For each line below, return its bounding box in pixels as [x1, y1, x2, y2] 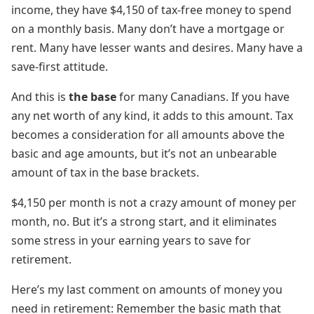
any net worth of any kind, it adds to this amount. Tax [11, 108, 293, 123]
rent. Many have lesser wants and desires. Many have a [11, 40, 303, 55]
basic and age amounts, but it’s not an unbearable [11, 146, 277, 161]
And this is [11, 89, 69, 104]
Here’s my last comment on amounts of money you [11, 282, 282, 297]
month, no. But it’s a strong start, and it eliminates [11, 214, 277, 229]
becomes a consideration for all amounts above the [11, 127, 285, 142]
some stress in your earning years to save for [11, 233, 251, 248]
